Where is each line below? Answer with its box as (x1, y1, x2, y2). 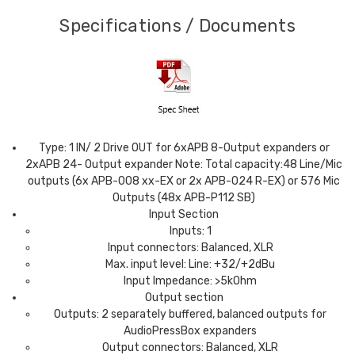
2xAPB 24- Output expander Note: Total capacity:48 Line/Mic (25, 157, 343, 171)
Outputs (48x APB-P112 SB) (113, 190, 256, 204)
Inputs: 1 (169, 223, 212, 238)
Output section (144, 290, 223, 304)
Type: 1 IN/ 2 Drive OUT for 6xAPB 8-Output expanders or (38, 140, 330, 155)
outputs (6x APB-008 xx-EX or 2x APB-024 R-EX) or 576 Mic (28, 174, 341, 188)
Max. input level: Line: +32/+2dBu (105, 257, 276, 271)
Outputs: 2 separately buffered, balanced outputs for (54, 307, 327, 321)
